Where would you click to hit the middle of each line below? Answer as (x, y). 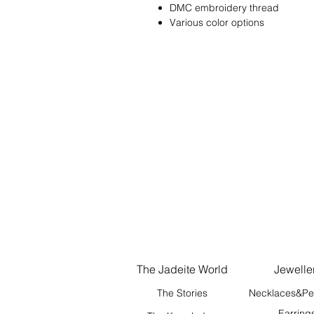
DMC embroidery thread (224, 8)
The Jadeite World (182, 269)
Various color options (217, 22)
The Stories (182, 293)
